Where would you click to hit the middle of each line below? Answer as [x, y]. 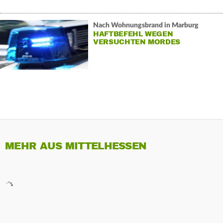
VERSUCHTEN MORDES [137, 42]
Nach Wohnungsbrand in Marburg [146, 25]
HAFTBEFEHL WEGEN [133, 34]
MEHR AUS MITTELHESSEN [76, 146]
